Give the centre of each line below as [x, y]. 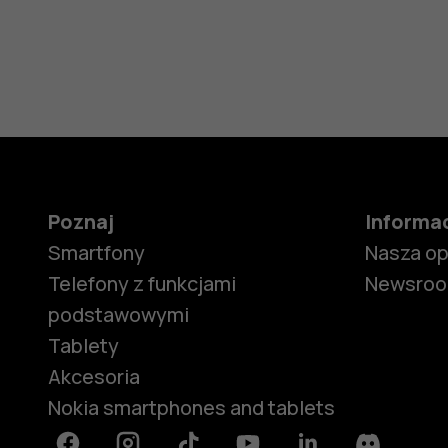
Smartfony [96, 253]
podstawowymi [118, 315]
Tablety [83, 346]
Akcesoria [94, 377]
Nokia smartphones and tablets [191, 408]
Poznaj [81, 222]
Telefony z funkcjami [142, 284]
